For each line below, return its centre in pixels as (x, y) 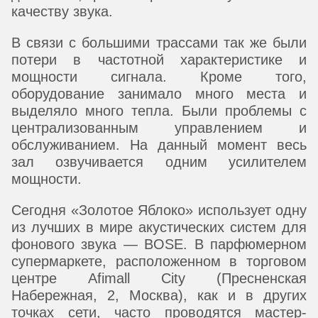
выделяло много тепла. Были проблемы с (159, 110)
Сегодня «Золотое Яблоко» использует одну (159, 210)
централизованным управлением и (159, 127)
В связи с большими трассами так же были (159, 42)
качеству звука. (62, 11)
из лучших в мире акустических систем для (159, 227)
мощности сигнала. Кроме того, (159, 76)
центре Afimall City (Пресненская (159, 278)
